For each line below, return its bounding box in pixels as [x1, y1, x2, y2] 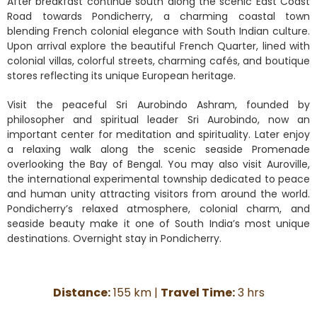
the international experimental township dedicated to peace [7, 171, 310, 186]
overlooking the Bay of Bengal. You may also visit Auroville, [7, 156, 310, 171]
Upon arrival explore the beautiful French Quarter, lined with [7, 38, 310, 53]
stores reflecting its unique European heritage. [7, 68, 236, 83]
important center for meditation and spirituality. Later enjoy [7, 127, 310, 142]
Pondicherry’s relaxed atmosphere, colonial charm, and [7, 201, 310, 216]
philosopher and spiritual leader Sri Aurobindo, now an [7, 112, 310, 127]
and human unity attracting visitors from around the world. [7, 186, 310, 201]
